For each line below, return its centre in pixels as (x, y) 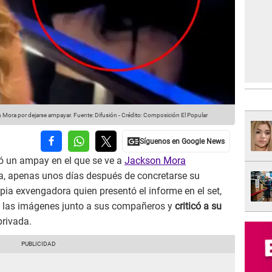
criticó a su (198, 206)
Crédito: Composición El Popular (165, 115)
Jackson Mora (155, 161)
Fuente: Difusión (95, 115)
